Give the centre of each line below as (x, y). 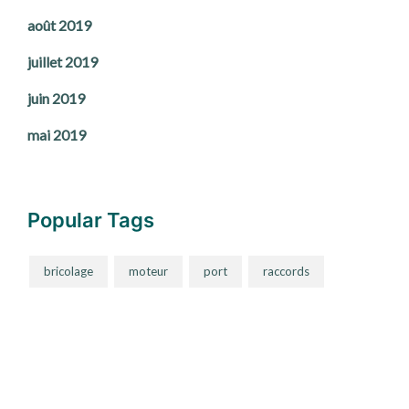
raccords (286, 272)
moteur (148, 272)
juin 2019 (56, 99)
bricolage (68, 272)
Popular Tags (91, 220)
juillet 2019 (63, 62)
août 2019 (59, 26)
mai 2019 (57, 135)
